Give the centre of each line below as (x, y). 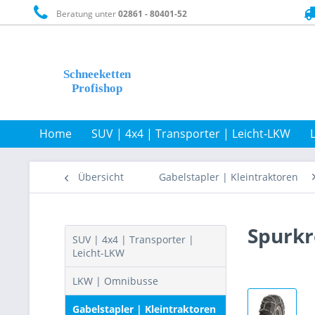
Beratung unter (85, 13)
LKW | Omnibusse (115, 281)
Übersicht (101, 177)
